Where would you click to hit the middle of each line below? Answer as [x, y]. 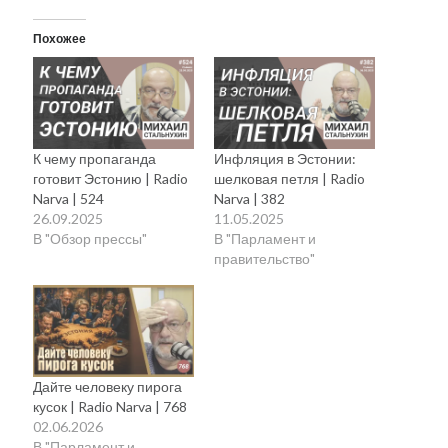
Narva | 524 [69, 199]
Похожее [60, 39]
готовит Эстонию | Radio [111, 179]
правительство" [264, 259]
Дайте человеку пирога [108, 387]
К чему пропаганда [95, 159]
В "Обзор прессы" [90, 239]
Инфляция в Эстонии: [285, 159]
